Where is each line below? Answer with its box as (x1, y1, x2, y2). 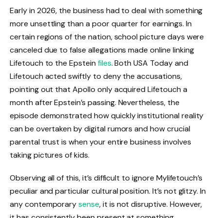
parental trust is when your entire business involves (10, 136, 191, 147)
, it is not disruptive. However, (99, 199, 202, 210)
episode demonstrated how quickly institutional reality (10, 110, 204, 121)
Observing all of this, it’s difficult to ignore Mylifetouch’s (10, 173, 203, 183)
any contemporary (10, 199, 79, 210)
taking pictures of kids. (10, 149, 90, 160)
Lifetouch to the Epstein (10, 57, 98, 68)
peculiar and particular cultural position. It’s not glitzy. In (10, 186, 206, 197)
